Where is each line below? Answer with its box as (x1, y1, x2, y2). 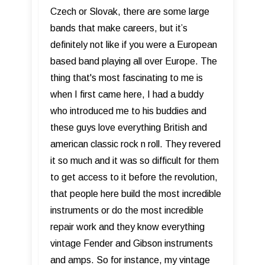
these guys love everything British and (50, 122, 207, 132)
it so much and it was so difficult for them (50, 155, 219, 166)
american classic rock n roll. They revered (50, 138, 221, 149)
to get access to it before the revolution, (50, 172, 218, 182)
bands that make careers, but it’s (50, 22, 188, 33)
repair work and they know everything (50, 221, 205, 232)
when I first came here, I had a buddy (50, 89, 203, 99)
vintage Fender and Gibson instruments (50, 238, 213, 248)
